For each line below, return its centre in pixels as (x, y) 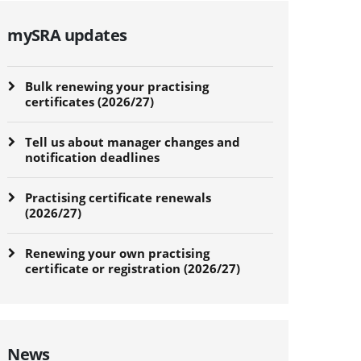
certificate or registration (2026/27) (133, 268)
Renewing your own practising (118, 253)
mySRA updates (67, 35)
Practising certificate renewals (118, 197)
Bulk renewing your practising (117, 86)
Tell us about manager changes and (133, 141)
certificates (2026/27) (90, 101)
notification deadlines (93, 157)
